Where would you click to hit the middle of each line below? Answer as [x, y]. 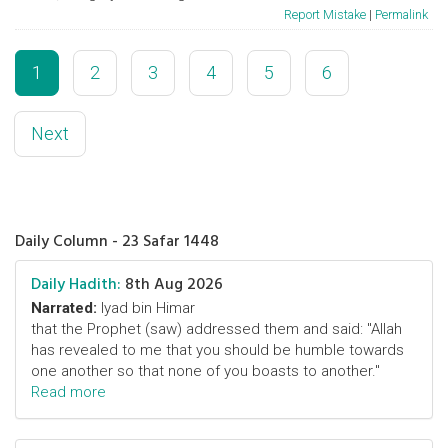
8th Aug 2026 [172, 284]
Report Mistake [325, 14]
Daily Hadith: [76, 284]
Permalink [401, 14]
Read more [68, 392]
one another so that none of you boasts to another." [205, 371]
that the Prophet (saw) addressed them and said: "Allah [216, 329]
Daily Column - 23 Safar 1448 [117, 241]
